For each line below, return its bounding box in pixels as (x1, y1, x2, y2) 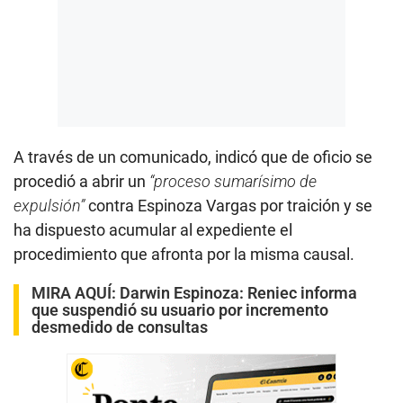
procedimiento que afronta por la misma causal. (13, 244, 354, 264)
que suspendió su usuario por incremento (31, 300, 328, 319)
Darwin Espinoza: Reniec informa (120, 282, 357, 302)
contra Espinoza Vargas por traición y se (85, 195, 372, 215)
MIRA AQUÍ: (31, 282, 120, 302)
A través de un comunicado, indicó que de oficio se (13, 147, 372, 166)
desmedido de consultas (31, 317, 208, 336)
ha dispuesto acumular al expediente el (13, 219, 292, 239)
